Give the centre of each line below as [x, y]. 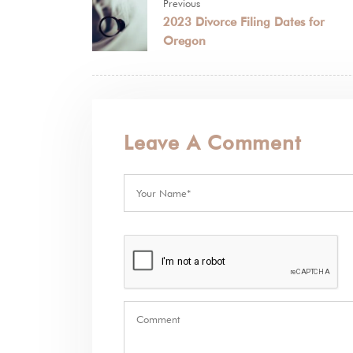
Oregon [184, 41]
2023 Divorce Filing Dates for [244, 22]
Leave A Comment [213, 143]
